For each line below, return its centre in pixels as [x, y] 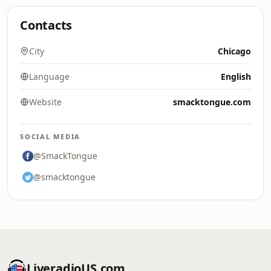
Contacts [46, 25]
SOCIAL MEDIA [51, 136]
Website [45, 102]
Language [49, 77]
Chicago [234, 51]
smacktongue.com [212, 102]
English [236, 77]
